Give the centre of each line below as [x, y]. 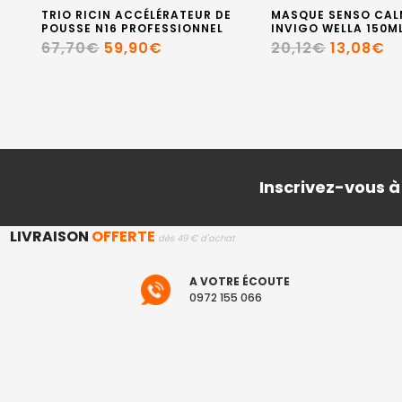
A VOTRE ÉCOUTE [240, 281]
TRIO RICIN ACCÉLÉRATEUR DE [136, 15]
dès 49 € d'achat [196, 238]
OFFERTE [123, 236]
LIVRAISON [50, 236]
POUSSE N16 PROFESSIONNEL [132, 28]
